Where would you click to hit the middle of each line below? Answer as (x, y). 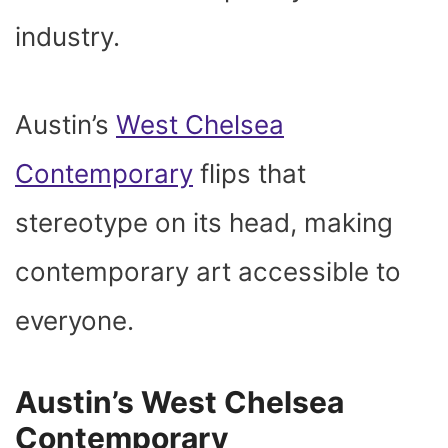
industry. (67, 36)
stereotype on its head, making (204, 222)
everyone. (74, 320)
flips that (249, 173)
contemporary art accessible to (208, 271)
